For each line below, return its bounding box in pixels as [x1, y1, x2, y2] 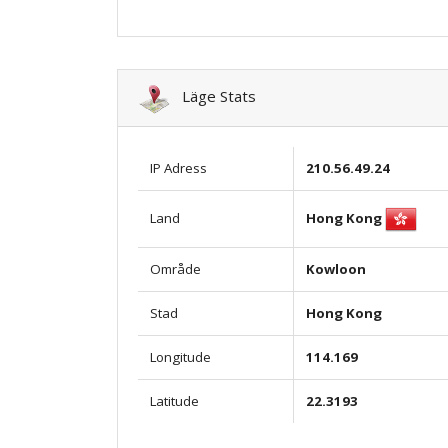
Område [150, 259, 201, 278]
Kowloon [306, 259, 366, 278]
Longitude [150, 347, 211, 366]
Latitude [150, 391, 199, 410]
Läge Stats [170, 85, 256, 106]
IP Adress [150, 158, 207, 177]
